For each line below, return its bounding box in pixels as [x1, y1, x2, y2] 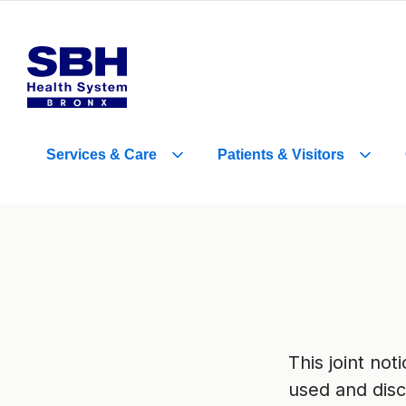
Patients [217, 147, 277, 162]
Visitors [288, 147, 344, 162]
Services [46, 147, 110, 162]
